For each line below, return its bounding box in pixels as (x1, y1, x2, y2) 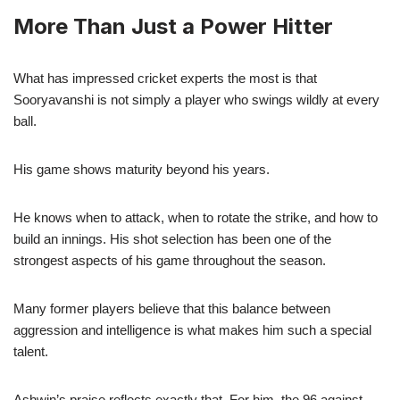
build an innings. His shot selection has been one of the (13, 230, 331, 246)
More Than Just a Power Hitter (13, 12, 333, 39)
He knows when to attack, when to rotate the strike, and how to (13, 209, 378, 225)
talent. (13, 343, 48, 359)
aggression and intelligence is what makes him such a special (13, 321, 371, 337)
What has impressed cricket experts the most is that (13, 70, 317, 86)
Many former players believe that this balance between (13, 300, 330, 316)
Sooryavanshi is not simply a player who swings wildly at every (13, 91, 379, 107)
